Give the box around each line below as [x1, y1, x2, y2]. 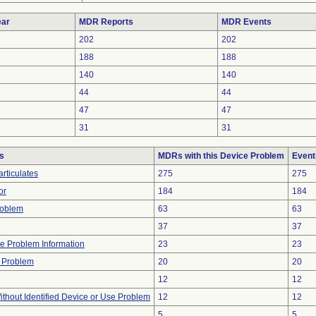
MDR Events [221, 17, 272, 27]
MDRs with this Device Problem [158, 151, 284, 161]
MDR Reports [78, 17, 133, 27]
